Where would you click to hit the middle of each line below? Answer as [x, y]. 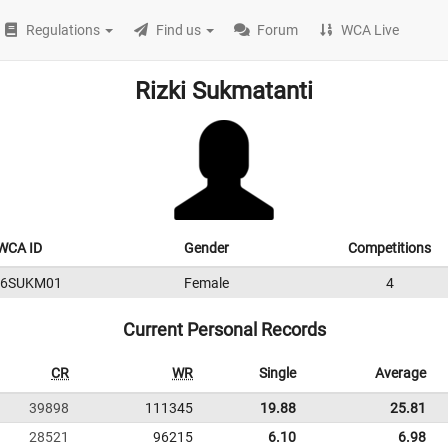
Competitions [389, 248]
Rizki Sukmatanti [224, 91]
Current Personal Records [224, 329]
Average [400, 373]
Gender [206, 248]
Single [277, 373]
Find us [179, 30]
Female [206, 283]
